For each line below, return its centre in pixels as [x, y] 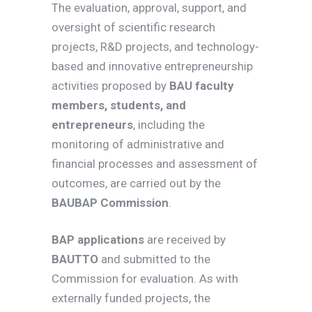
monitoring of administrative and [138, 144]
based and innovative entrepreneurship [152, 66]
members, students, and [119, 105]
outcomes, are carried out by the [136, 183]
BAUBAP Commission [110, 203]
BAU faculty [202, 86]
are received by [185, 240]
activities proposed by [110, 86]
